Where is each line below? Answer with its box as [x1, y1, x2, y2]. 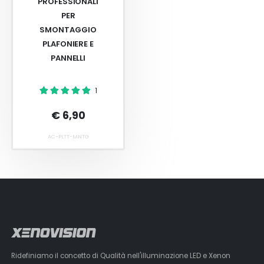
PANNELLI [50, 52, 86, 64]
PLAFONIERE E [42, 38, 94, 50]
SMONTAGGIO [39, 24, 97, 36]
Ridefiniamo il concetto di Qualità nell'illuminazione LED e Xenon [11, 251, 231, 261]
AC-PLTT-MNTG [47, 133, 89, 141]
